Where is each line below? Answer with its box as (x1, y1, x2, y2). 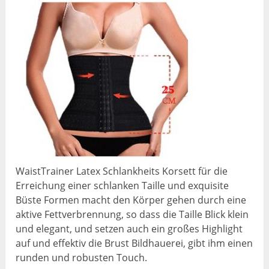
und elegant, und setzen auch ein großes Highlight (16, 222, 243, 235)
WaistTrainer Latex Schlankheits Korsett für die (16, 164, 228, 178)
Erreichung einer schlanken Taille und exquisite (16, 178, 229, 192)
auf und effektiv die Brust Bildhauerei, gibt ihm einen (16, 236, 253, 250)
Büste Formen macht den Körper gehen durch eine (16, 193, 247, 207)
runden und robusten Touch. (16, 250, 148, 264)
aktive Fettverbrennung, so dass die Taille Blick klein (16, 207, 249, 221)
